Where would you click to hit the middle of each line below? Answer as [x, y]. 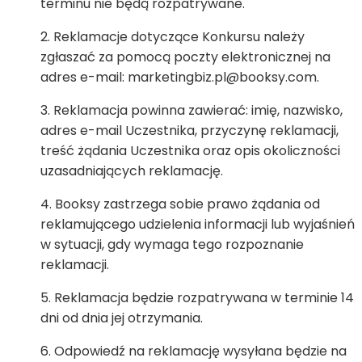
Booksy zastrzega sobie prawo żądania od [187, 204]
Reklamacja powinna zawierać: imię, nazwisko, [198, 110]
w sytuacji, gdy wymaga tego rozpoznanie [172, 244]
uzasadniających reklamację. [132, 171]
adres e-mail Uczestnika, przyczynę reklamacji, [189, 130]
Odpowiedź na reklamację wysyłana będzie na [200, 351]
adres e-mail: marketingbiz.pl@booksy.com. [180, 77]
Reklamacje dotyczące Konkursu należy [179, 37]
